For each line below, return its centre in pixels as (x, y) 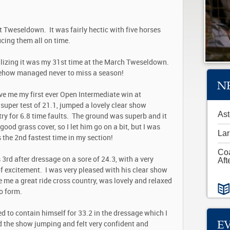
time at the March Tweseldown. (119, 62)
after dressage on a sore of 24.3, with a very (83, 159)
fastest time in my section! (70, 138)
